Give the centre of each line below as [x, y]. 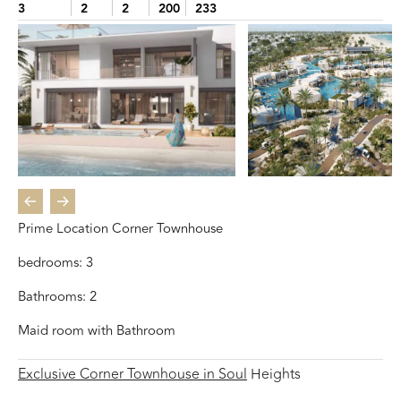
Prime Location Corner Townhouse [120, 228]
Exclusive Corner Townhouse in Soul [132, 374]
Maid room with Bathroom [97, 330]
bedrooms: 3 [55, 262]
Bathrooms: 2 [57, 296]
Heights [274, 374]
